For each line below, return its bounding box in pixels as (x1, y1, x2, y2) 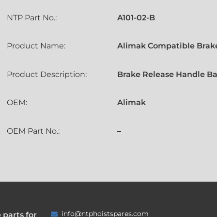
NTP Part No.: (6, 13, 57, 22)
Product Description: (6, 69, 87, 79)
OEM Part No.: (6, 126, 60, 136)
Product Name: (6, 41, 65, 51)
